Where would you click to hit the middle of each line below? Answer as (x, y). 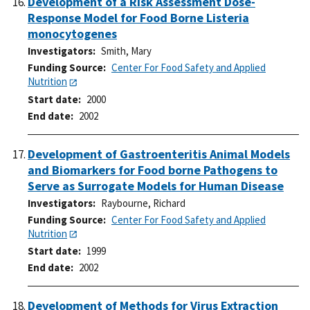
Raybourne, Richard (143, 203)
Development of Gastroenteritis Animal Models (159, 154)
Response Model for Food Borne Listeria (138, 18)
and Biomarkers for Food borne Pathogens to (153, 170)
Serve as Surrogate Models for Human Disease (156, 185)
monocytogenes (72, 34)
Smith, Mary (126, 51)
